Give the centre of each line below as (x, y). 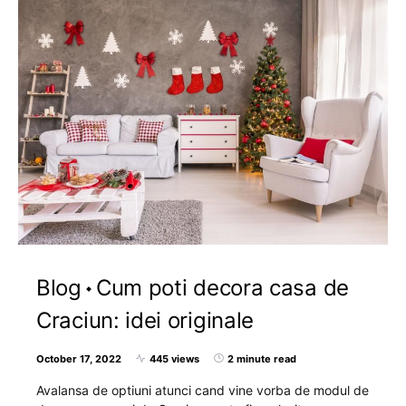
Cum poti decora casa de (222, 287)
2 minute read (262, 358)
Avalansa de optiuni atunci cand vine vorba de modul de (203, 390)
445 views (174, 358)
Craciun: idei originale (145, 320)
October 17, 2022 (79, 358)
